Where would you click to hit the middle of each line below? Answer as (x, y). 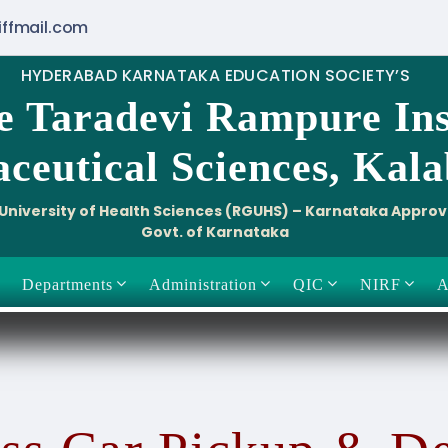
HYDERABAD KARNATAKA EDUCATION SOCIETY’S (215, 75)
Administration (202, 284)
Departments (67, 284)
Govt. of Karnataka (215, 232)
